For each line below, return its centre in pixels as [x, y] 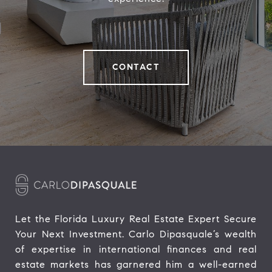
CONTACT [136, 67]
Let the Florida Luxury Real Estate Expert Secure [136, 219]
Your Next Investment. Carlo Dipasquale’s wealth [136, 234]
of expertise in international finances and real [136, 249]
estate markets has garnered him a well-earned [136, 264]
